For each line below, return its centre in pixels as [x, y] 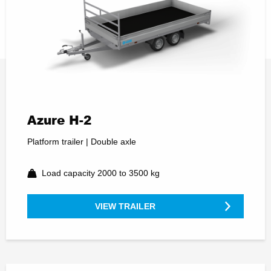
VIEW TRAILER [126, 207]
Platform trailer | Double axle [82, 141]
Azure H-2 [59, 119]
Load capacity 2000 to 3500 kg [101, 173]
